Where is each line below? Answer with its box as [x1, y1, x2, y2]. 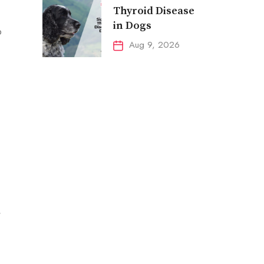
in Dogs [113, 19, 151, 33]
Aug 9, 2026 [128, 38, 180, 52]
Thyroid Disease [113, 4, 194, 18]
